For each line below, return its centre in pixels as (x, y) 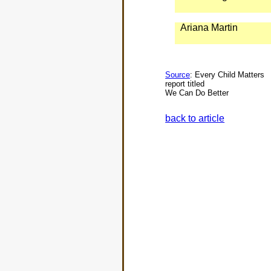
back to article (195, 119)
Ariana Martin (209, 28)
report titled (185, 83)
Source (178, 74)
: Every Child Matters (227, 74)
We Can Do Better (197, 93)
